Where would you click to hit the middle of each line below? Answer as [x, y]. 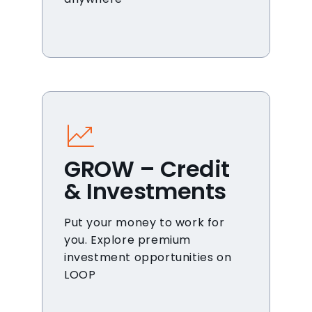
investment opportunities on [148, 257]
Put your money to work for [145, 223]
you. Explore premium [128, 240]
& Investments [146, 191]
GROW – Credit [147, 169]
